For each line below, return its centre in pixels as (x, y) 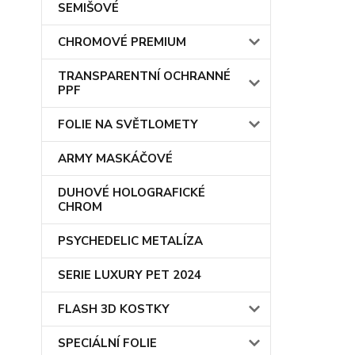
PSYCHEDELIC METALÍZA (130, 241)
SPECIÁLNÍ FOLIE (107, 343)
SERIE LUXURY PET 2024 (130, 275)
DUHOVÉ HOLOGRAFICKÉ (132, 193)
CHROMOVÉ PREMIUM (122, 42)
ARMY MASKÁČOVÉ (115, 158)
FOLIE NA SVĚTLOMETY (128, 124)
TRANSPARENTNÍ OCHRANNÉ (144, 76)
